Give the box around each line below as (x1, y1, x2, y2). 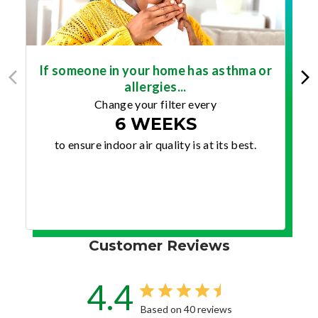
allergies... (124, 78, 187, 94)
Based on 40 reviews (140, 302, 232, 315)
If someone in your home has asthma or (38, 62, 273, 78)
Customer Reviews (88, 236, 230, 254)
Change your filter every (94, 97, 216, 111)
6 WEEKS (114, 113, 197, 134)
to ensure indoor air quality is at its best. (54, 137, 257, 151)
